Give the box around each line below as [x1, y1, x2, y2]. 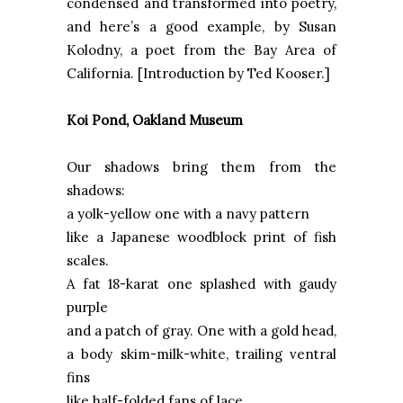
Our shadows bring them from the [67, 157, 336, 175]
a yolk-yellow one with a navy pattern [67, 204, 309, 222]
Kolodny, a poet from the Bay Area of [67, 40, 336, 58]
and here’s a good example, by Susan [67, 17, 336, 35]
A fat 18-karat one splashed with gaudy [67, 274, 336, 292]
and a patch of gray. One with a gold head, [67, 321, 336, 339]
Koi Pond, [67, 111, 132, 129]
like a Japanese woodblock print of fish [67, 228, 336, 246]
